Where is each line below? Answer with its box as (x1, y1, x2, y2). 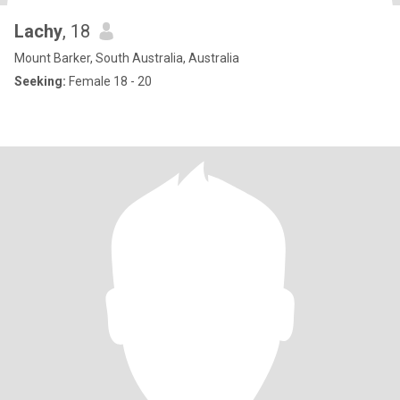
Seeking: (14, 74, 66, 88)
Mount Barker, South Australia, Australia (14, 51, 239, 65)
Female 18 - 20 (66, 74, 152, 88)
